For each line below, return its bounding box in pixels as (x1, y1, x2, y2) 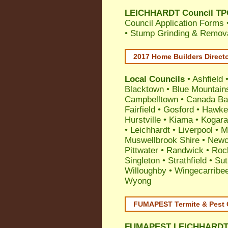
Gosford (163, 105, 194, 115)
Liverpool (178, 125, 213, 135)
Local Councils (125, 74, 187, 84)
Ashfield (192, 74, 223, 84)
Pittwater (125, 146, 158, 155)
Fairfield (125, 105, 155, 115)
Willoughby (125, 166, 166, 176)
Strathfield (168, 156, 207, 165)
